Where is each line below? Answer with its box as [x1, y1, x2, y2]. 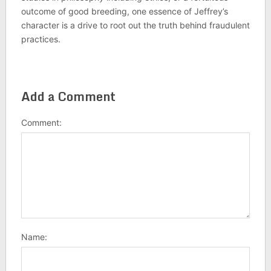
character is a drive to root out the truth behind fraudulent [21, 19, 250, 30]
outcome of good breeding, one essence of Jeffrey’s [21, 5, 228, 16]
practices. [21, 33, 60, 44]
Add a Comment [21, 86, 116, 106]
